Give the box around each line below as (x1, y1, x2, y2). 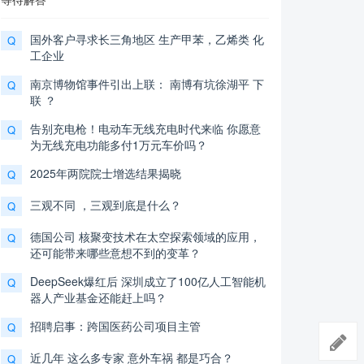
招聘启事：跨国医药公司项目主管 (30, 318, 201, 335)
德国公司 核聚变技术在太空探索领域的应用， (30, 228, 261, 245)
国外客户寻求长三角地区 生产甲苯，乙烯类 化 (30, 31, 264, 48)
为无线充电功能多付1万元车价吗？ (30, 136, 207, 154)
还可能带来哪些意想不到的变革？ (30, 245, 201, 262)
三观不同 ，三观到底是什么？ (30, 197, 181, 214)
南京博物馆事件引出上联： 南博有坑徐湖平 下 (30, 76, 264, 93)
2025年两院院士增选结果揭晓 (30, 165, 181, 182)
